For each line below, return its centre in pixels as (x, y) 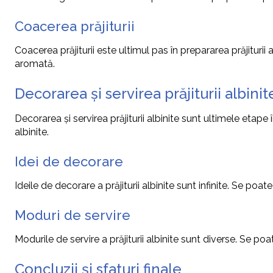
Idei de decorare (69, 162)
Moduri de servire (73, 215)
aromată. (35, 64)
